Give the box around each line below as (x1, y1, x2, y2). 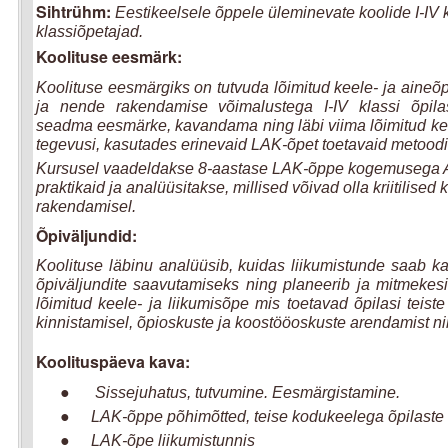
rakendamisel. (36, 197, 140, 215)
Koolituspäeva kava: (36, 349, 190, 373)
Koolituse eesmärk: (36, 45, 182, 68)
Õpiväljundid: (36, 224, 137, 248)
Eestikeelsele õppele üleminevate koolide (115, 4, 415, 21)
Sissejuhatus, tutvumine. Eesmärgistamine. (91, 383, 400, 401)
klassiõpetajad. (36, 23, 143, 40)
